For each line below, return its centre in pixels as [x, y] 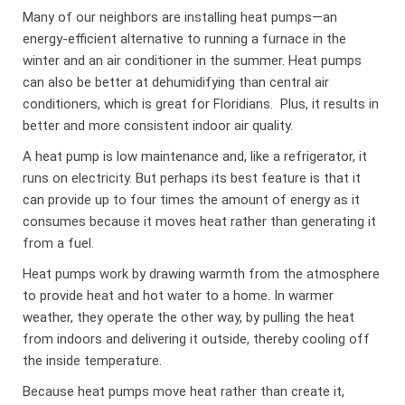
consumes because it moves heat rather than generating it [200, 221]
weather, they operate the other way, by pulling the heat [189, 317]
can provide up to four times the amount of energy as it [192, 199]
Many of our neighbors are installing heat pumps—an [180, 17]
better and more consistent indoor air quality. [158, 125]
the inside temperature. [93, 360]
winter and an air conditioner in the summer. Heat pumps [193, 60]
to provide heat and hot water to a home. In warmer [179, 295]
